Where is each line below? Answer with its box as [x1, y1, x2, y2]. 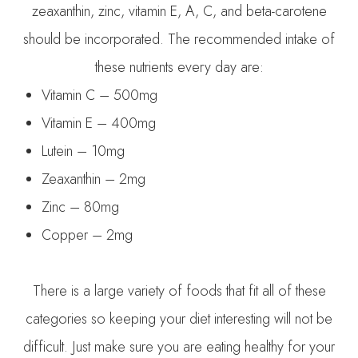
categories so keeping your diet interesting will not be [26, 308, 332, 329]
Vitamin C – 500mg [42, 84, 158, 105]
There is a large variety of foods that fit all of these [32, 280, 326, 301]
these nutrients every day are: [94, 56, 264, 78]
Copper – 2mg [42, 224, 133, 245]
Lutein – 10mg [42, 140, 125, 161]
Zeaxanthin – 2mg [42, 168, 146, 189]
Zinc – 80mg [42, 196, 120, 217]
